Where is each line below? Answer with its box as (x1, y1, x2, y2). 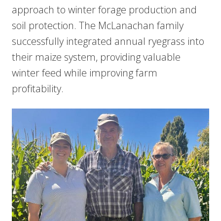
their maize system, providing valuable (12, 50, 181, 64)
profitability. (12, 82, 64, 95)
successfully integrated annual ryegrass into (12, 35, 204, 48)
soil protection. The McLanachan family (12, 19, 184, 32)
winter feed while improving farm (12, 66, 157, 79)
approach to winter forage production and (12, 3, 197, 16)
